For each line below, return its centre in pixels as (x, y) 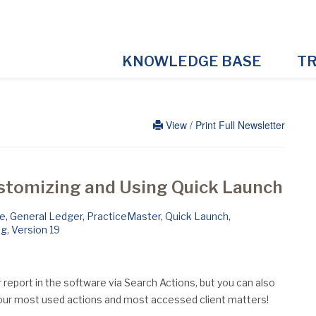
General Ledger (46, 216)
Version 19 (35, 230)
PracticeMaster (123, 216)
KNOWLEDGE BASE (192, 61)
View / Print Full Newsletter (224, 125)
